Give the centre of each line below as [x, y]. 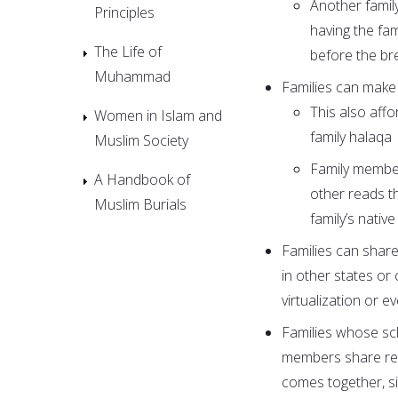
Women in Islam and [158, 115]
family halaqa [351, 136]
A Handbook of [142, 179]
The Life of [128, 51]
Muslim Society [141, 140]
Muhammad [132, 76]
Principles [124, 12]
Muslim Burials [140, 204]
